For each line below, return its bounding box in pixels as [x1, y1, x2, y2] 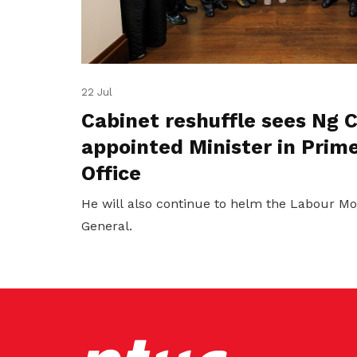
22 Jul [81, 86, 112, 99]
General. [81, 218, 132, 234]
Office [81, 162, 141, 186]
